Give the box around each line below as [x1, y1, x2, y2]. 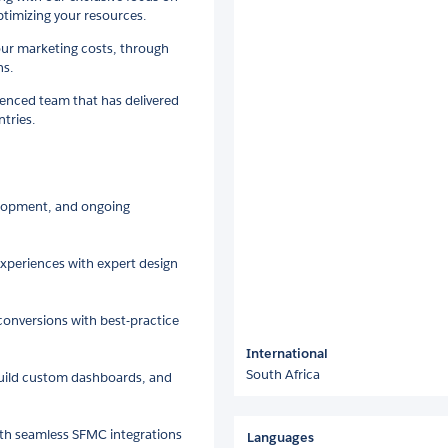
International [246, 344, 328, 362]
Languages [247, 428, 314, 446]
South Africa [246, 365, 320, 383]
